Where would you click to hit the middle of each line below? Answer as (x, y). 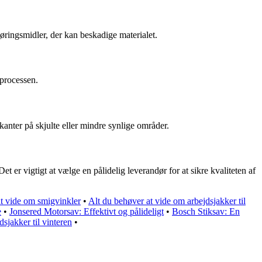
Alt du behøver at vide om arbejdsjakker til (167, 201)
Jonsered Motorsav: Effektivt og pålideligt (87, 212)
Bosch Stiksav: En (206, 212)
